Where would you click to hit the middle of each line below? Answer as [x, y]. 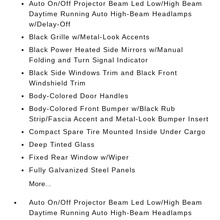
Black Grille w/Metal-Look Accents [90, 37]
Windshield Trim [58, 83]
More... [40, 183]
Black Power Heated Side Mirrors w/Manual [106, 49]
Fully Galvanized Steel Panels [82, 170]
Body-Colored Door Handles [79, 96]
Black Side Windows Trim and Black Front [103, 72]
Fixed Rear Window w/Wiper [79, 157]
